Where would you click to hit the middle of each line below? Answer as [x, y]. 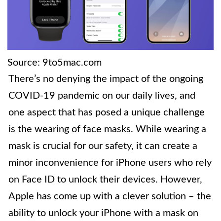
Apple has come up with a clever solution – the [110, 196]
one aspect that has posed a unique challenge [107, 112]
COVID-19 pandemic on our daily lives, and [102, 96]
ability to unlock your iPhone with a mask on [103, 213]
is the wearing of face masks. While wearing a [107, 129]
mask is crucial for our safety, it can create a [103, 146]
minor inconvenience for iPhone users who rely [110, 163]
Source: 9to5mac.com [55, 63]
